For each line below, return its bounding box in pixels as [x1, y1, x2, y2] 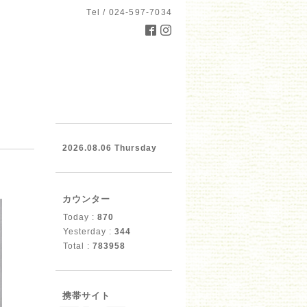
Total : [63, 241, 93, 251]
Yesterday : [63, 227, 114, 236]
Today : [63, 212, 97, 222]
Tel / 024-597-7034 [86, 8, 172, 17]
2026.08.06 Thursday [62, 143, 157, 153]
